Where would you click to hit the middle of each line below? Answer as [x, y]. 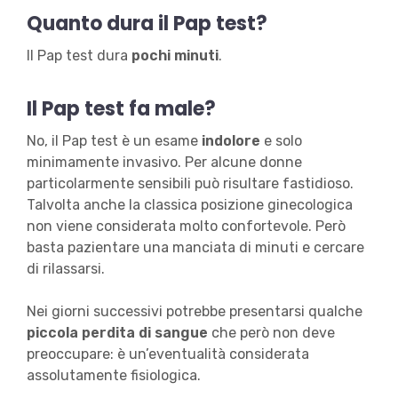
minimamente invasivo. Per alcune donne [164, 163]
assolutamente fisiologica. [113, 376]
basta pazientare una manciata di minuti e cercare [195, 248]
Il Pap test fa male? [121, 109]
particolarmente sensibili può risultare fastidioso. [190, 184]
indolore [231, 141]
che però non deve [273, 333]
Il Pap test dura [79, 56]
